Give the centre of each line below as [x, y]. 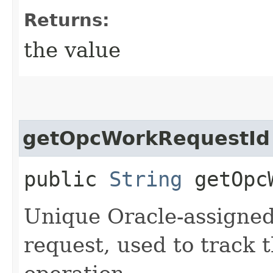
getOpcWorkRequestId [146, 138]
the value [72, 50]
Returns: [67, 20]
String [146, 179]
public [66, 179]
